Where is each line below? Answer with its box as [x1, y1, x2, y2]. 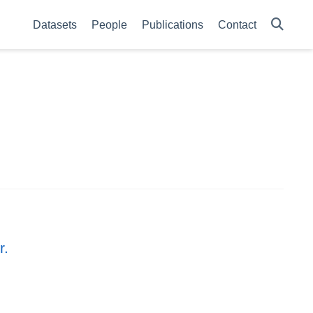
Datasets [33, 18, 77, 31]
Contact [218, 18, 256, 31]
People [92, 18, 127, 31]
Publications [142, 18, 203, 31]
